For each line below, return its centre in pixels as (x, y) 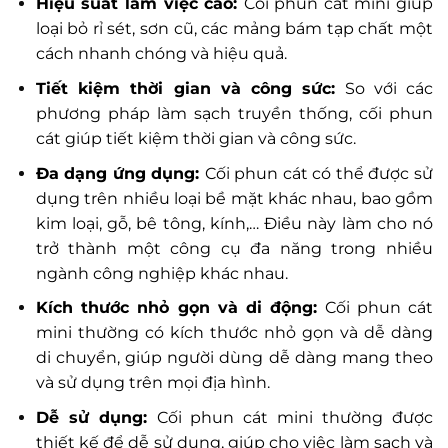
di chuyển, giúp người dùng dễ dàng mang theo (234, 358)
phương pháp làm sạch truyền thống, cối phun (234, 114)
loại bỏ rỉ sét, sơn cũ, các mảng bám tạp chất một (234, 29)
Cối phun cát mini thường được (295, 417)
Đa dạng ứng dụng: (120, 173)
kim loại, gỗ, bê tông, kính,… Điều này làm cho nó (234, 223)
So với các (384, 89)
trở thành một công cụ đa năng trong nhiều (234, 248)
